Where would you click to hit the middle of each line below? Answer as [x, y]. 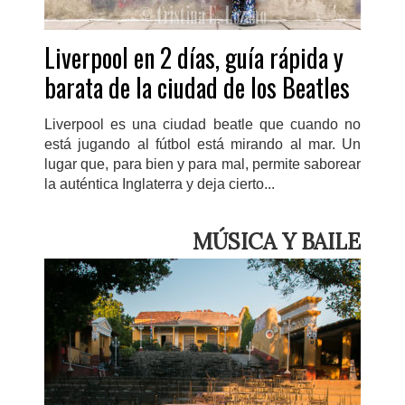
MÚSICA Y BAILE [277, 241]
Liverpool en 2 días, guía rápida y [194, 57]
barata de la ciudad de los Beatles [197, 87]
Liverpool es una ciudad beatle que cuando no [202, 124]
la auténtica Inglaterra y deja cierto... [160, 184]
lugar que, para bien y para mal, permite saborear [202, 164]
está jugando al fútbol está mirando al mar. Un [202, 144]
